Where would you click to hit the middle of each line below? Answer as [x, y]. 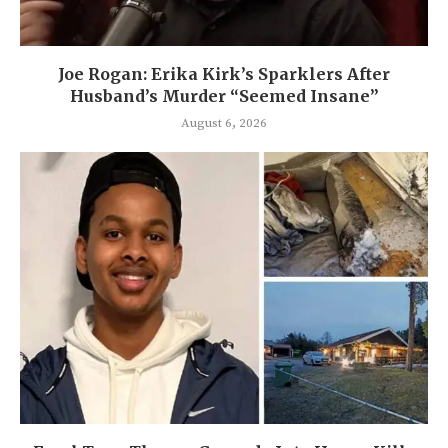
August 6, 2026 [224, 123]
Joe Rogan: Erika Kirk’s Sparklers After [224, 74]
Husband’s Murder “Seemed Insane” [224, 96]
